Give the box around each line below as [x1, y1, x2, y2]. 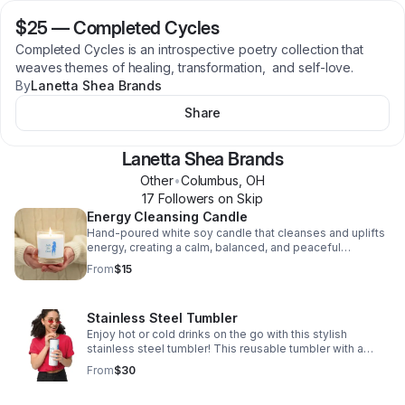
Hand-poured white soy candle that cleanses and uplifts [87, 226, 385, 240]
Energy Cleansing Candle [87, 209, 249, 224]
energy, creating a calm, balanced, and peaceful [87, 240, 341, 254]
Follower [155, 191, 209, 206]
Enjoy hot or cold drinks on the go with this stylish [87, 327, 347, 341]
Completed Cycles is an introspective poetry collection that [15, 42, 364, 57]
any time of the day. [87, 371, 191, 384]
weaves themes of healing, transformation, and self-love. [15, 60, 354, 75]
